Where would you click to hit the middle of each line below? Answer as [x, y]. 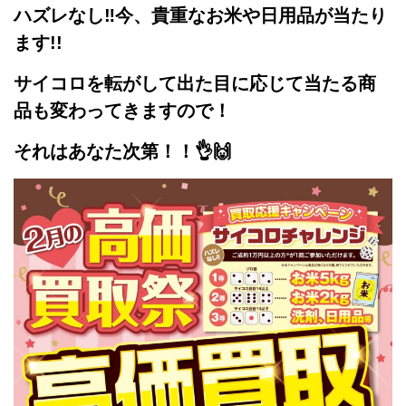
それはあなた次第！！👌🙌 [122, 151]
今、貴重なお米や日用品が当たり [251, 15]
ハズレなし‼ [64, 15]
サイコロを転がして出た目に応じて [159, 83]
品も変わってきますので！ [122, 110]
